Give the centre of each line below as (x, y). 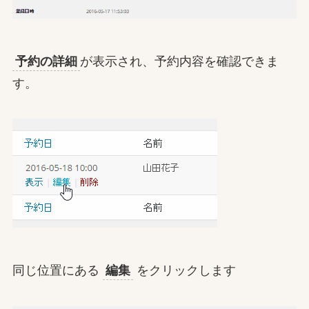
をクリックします (184, 271)
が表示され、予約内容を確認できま (179, 61)
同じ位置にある (57, 271)
